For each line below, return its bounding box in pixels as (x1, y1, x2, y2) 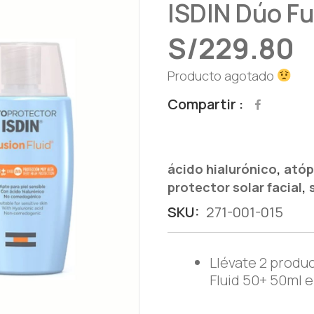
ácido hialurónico (168, 161, 277, 177)
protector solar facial (168, 179, 302, 196)
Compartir (168, 95, 236, 114)
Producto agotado (168, 67, 277, 85)
